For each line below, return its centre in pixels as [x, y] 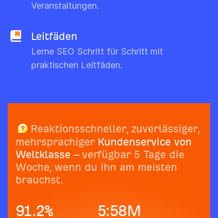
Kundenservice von [145, 142]
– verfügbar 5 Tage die [127, 154]
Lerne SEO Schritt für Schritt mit [97, 52]
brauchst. [39, 180]
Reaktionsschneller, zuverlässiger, [113, 129]
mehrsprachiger [57, 142]
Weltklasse [43, 154]
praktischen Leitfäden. [77, 65]
